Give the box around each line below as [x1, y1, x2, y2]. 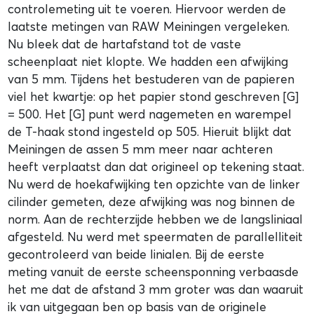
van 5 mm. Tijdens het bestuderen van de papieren [8, 71, 295, 86]
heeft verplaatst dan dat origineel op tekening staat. [8, 158, 305, 174]
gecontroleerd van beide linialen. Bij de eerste [8, 246, 265, 261]
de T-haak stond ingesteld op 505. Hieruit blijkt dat [8, 123, 292, 139]
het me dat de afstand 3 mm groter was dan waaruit [8, 281, 304, 296]
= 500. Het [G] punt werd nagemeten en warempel [8, 106, 292, 121]
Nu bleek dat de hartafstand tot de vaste [8, 36, 242, 51]
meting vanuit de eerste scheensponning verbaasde [8, 264, 299, 279]
